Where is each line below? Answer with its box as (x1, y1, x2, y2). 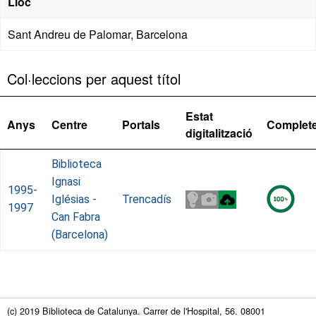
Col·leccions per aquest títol (7, 68, 181, 90)
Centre (51, 116, 87, 133)
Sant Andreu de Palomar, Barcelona (8, 26, 188, 43)
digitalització (186, 125, 253, 142)
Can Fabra (51, 210, 100, 224)
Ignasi (51, 175, 80, 189)
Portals (122, 116, 160, 133)
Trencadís (122, 193, 171, 207)
